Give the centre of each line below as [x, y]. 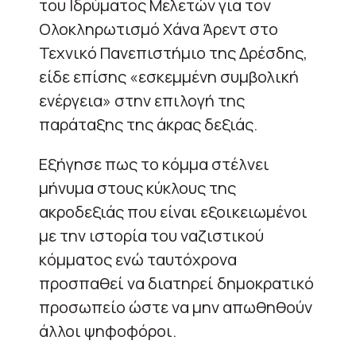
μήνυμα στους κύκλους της [137, 188]
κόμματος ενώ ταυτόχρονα [138, 259]
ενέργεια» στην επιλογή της [142, 100]
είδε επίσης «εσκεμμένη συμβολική [169, 76]
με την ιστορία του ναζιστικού [151, 235]
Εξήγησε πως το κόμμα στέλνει [154, 164]
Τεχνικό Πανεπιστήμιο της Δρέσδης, [173, 52]
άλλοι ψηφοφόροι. [108, 331]
